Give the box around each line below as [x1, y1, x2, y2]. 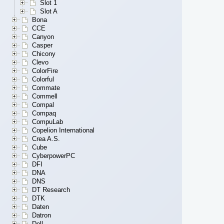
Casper [32, 41, 52, 49]
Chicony [32, 50, 55, 58]
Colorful [32, 75, 54, 83]
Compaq [32, 109, 56, 117]
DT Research [32, 186, 70, 194]
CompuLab [32, 118, 63, 126]
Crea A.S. [32, 135, 60, 143]
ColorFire [32, 67, 58, 75]
